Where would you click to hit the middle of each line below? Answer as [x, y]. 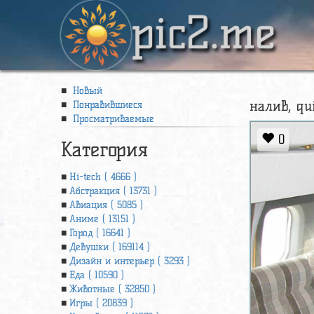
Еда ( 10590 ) [97, 275]
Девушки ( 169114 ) [110, 247]
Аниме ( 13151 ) [102, 219]
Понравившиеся [106, 105]
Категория [104, 149]
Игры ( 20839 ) [101, 303]
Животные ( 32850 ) [112, 289]
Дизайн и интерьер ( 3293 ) [130, 261]
